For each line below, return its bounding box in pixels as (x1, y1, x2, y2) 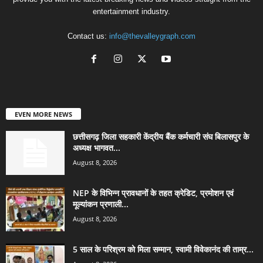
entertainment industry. (93, 6, 170, 16)
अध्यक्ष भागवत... (73, 141, 120, 153)
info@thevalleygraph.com (109, 31, 195, 41)
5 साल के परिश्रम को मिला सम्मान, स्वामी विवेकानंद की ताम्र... (73, 243, 254, 255)
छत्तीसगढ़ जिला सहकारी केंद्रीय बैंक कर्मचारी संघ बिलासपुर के (73, 130, 249, 142)
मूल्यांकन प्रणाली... (73, 198, 129, 210)
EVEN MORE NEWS (15, 109, 72, 119)
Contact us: (68, 31, 109, 41)
